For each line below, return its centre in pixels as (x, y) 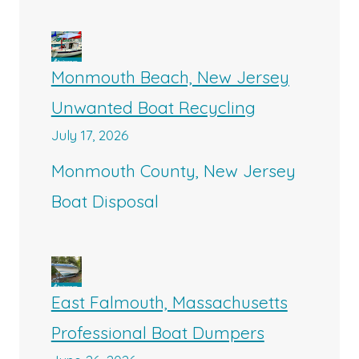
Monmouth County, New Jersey (173, 171)
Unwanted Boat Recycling (153, 107)
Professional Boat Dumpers (157, 333)
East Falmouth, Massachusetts (169, 303)
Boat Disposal (105, 202)
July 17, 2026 (89, 135)
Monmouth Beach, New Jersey (170, 77)
